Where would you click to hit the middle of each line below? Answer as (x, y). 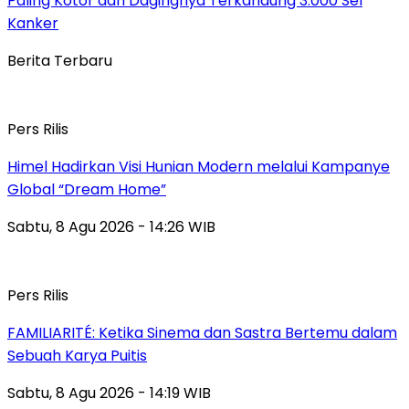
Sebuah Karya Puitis (77, 356)
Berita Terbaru (60, 61)
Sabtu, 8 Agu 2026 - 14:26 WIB (111, 227)
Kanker (33, 24)
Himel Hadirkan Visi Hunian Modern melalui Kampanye (199, 167)
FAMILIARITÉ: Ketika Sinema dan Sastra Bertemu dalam (202, 333)
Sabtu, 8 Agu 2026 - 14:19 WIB (109, 393)
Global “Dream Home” (87, 190)
